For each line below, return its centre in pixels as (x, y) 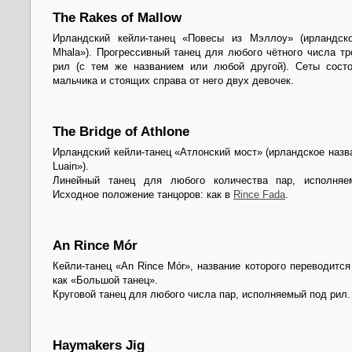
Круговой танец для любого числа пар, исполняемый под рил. (202, 295)
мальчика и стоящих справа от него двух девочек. (173, 81)
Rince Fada (259, 195)
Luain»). (71, 167)
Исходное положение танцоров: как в (143, 195)
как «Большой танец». (105, 280)
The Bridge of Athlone (121, 131)
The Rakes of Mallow (117, 17)
